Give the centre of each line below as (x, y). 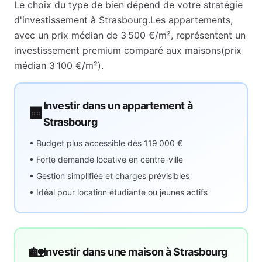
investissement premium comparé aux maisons (118, 50)
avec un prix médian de (67, 35)
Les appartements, (192, 20)
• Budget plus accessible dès (87, 143)
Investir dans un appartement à (118, 106)
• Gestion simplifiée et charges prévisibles (109, 176)
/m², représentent (195, 35)
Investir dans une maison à (108, 252)
